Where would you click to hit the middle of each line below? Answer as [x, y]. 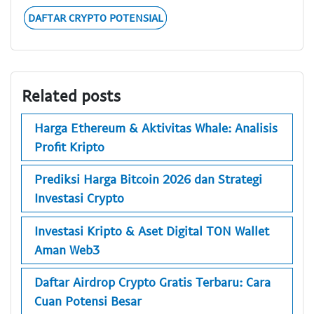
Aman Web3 [67, 249]
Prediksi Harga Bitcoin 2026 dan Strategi [148, 179]
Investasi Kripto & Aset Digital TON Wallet [152, 230]
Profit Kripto [69, 146]
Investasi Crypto [79, 198]
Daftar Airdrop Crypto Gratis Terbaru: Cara [152, 282]
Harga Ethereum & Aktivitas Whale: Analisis [156, 127]
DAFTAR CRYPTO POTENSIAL [95, 18]
